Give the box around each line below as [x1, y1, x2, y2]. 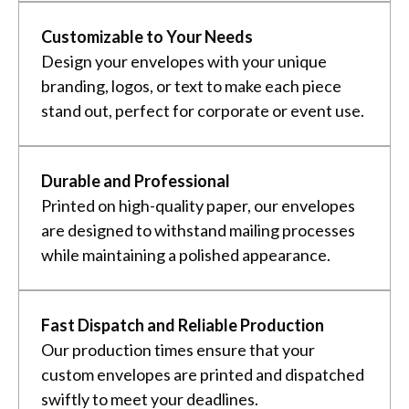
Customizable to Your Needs [41, 26, 253, 47]
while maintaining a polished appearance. [41, 244, 330, 265]
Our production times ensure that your [41, 339, 315, 360]
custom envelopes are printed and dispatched [41, 363, 364, 384]
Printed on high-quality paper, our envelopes [41, 194, 355, 215]
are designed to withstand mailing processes [41, 219, 355, 240]
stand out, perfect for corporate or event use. [41, 100, 364, 121]
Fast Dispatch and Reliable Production [41, 314, 324, 335]
